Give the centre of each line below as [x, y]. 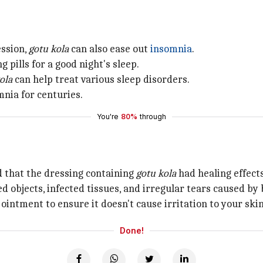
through [153, 117]
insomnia [171, 49]
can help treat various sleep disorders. [101, 80]
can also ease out [109, 49]
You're [108, 117]
